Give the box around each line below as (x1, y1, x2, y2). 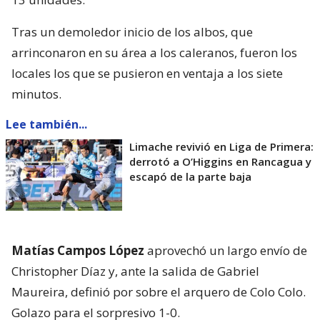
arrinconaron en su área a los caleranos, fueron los (11, 44, 297, 61)
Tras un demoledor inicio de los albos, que (11, 23, 253, 40)
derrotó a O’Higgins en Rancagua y (129, 154, 311, 169)
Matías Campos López (11, 241, 144, 259)
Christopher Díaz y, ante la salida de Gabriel (11, 262, 259, 279)
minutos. (11, 85, 61, 102)
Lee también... (6, 116, 87, 132)
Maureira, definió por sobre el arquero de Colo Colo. (11, 283, 306, 300)
